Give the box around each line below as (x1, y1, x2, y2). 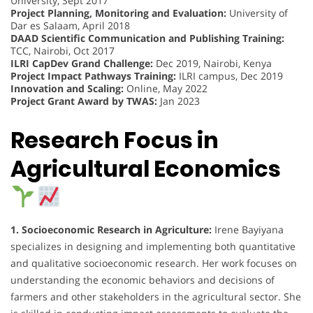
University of (226, 6, 288, 20)
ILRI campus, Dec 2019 (176, 68, 283, 82)
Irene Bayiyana (212, 223, 284, 237)
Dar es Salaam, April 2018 (10, 18, 130, 32)
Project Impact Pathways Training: (10, 68, 176, 82)
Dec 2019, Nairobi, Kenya (153, 56, 272, 70)
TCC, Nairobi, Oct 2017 (10, 43, 115, 57)
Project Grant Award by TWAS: (10, 94, 157, 108)
